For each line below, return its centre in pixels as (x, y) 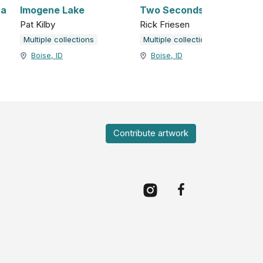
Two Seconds (172, 10)
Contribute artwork (151, 133)
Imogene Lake (52, 10)
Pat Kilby (38, 25)
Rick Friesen (165, 25)
